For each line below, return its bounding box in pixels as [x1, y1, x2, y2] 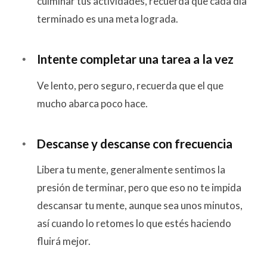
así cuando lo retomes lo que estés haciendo [37, 217, 231, 230]
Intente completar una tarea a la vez [37, 52, 234, 67]
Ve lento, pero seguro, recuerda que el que [37, 79, 223, 92]
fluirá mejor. [37, 235, 91, 248]
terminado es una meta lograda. [37, 12, 178, 25]
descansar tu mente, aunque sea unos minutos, [37, 199, 243, 212]
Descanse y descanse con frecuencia [37, 136, 232, 151]
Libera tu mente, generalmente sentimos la [37, 163, 225, 176]
